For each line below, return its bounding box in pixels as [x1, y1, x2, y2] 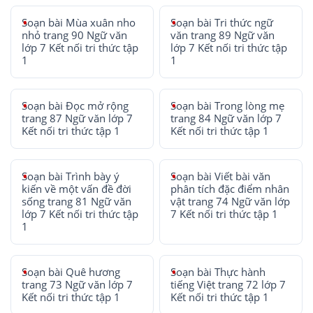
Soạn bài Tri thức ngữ [170, 16, 274, 29]
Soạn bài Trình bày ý [22, 170, 119, 183]
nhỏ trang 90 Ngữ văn [22, 29, 127, 42]
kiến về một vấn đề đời [22, 182, 131, 196]
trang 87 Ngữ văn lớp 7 [22, 112, 133, 125]
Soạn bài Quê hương [22, 265, 120, 279]
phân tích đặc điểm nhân [170, 182, 290, 196]
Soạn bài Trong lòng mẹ [170, 99, 285, 112]
